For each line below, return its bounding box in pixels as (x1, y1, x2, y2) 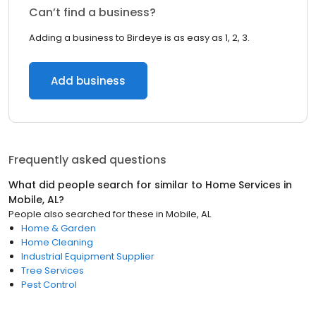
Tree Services (21, 264, 84, 277)
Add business (51, 73, 126, 88)
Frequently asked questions (8, 152, 166, 168)
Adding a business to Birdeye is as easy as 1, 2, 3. (29, 31, 250, 44)
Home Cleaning (21, 236, 93, 249)
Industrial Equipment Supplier (21, 250, 154, 263)
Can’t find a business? (29, 4, 156, 20)
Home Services (205, 178, 281, 192)
